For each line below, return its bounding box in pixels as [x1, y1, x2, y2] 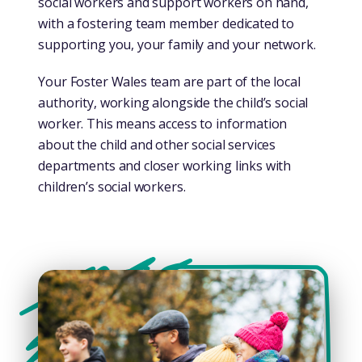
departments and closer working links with [38, 156, 292, 175]
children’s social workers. [38, 177, 186, 196]
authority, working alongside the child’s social [38, 93, 309, 112]
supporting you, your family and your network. [38, 35, 316, 53]
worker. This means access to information [38, 114, 288, 133]
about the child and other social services [38, 135, 276, 154]
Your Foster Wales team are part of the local [38, 72, 301, 90]
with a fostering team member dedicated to [38, 14, 295, 32]
